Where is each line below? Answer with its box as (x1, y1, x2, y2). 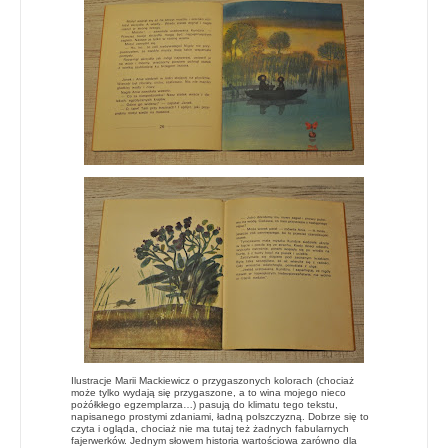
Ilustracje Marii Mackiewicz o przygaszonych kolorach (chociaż (71, 374, 354, 386)
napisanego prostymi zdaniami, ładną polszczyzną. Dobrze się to (71, 410, 369, 422)
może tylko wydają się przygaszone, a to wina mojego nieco (71, 386, 346, 398)
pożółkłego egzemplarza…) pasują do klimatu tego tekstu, (71, 398, 338, 410)
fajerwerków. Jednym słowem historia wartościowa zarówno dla (71, 434, 357, 446)
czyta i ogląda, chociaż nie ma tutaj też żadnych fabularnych (71, 422, 349, 434)
